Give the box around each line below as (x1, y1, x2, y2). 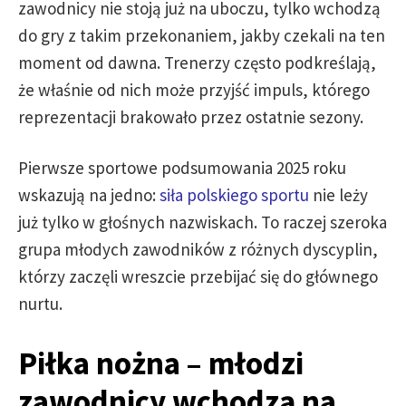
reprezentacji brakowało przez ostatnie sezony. (18, 106, 363, 128)
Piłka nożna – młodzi (18, 343, 304, 383)
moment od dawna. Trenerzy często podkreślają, (18, 52, 376, 73)
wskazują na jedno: (18, 184, 159, 206)
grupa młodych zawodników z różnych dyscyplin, (18, 238, 378, 260)
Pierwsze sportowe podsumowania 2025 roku (18, 157, 346, 179)
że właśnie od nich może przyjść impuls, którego (18, 79, 370, 101)
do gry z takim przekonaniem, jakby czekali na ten (18, 24, 385, 46)
